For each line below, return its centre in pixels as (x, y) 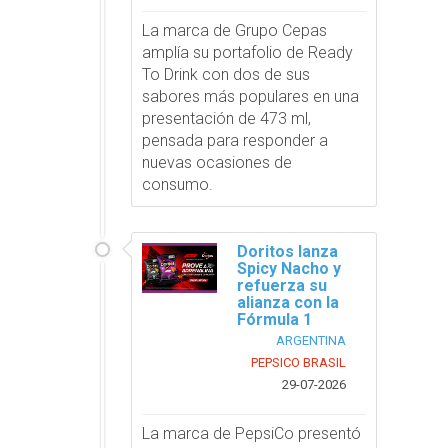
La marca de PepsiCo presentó (252, 433)
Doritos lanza (288, 251)
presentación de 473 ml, (227, 118)
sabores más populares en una (251, 96)
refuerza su (282, 285)
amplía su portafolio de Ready (248, 52)
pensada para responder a (235, 140)
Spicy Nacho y (289, 268)
